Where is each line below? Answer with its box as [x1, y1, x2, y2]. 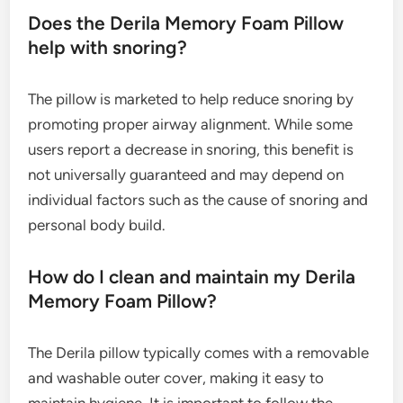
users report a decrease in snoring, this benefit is [28, 140, 354, 159]
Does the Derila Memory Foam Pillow [28, 12, 345, 35]
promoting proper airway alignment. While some [28, 115, 354, 134]
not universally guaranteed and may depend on [28, 166, 345, 184]
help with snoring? [28, 36, 188, 59]
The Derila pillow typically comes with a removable [28, 344, 370, 363]
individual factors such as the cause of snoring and [28, 191, 369, 210]
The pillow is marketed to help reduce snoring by [28, 90, 354, 109]
